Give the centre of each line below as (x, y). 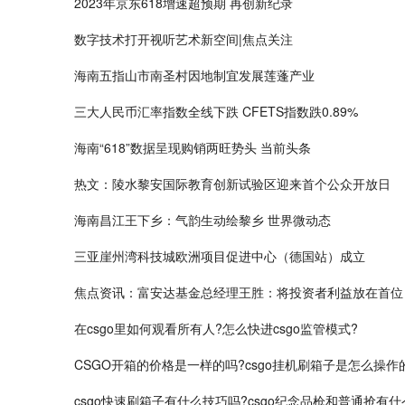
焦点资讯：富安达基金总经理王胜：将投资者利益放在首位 (239, 292)
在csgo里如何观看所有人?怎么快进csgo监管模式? (216, 328)
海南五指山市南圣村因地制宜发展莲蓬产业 (194, 75)
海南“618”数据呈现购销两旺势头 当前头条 (193, 147)
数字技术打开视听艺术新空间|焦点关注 (184, 39)
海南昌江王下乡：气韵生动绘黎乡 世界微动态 (202, 220)
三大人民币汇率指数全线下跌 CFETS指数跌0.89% (216, 111)
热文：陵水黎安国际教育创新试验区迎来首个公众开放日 (232, 184)
